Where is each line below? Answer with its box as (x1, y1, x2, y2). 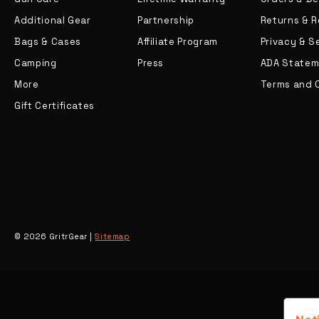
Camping (14, 57, 57, 69)
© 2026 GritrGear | (14, 231, 95, 241)
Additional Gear (14, 14, 91, 26)
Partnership (137, 14, 195, 26)
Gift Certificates (14, 100, 95, 112)
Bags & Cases (14, 36, 81, 48)
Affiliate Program (137, 36, 218, 48)
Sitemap (95, 231, 130, 241)
